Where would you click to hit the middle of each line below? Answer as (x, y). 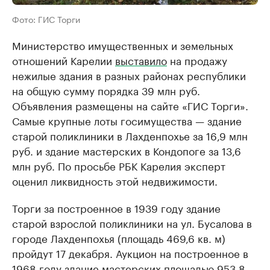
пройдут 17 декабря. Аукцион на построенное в (130, 253)
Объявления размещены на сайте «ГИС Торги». (130, 105)
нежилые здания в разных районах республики (129, 75)
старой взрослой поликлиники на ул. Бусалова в (132, 223)
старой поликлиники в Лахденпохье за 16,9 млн (130, 135)
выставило (141, 60)
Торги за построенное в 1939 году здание (116, 208)
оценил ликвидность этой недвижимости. (115, 181)
